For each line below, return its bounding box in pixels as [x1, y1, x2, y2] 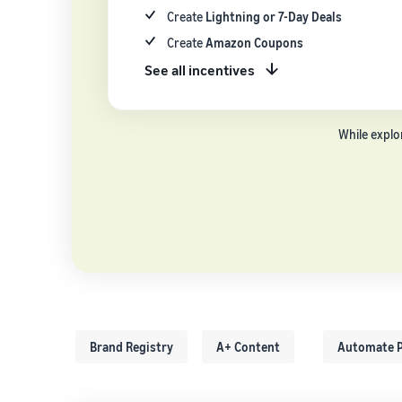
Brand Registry [90, 338, 173, 354]
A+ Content [216, 338, 280, 354]
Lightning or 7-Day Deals [205, 8, 343, 24]
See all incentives [144, 60, 255, 79]
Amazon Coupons [205, 34, 304, 50]
